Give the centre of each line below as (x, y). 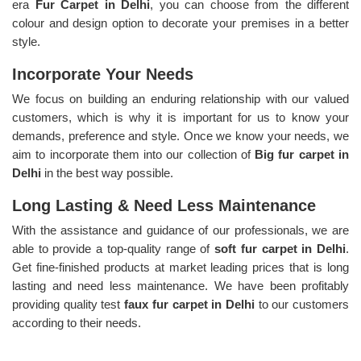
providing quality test (68, 304)
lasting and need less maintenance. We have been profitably (180, 285)
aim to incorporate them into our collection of (134, 154)
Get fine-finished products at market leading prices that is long (180, 267)
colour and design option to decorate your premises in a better (180, 23)
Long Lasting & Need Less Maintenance (164, 205)
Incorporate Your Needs (105, 74)
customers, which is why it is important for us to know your (180, 117)
